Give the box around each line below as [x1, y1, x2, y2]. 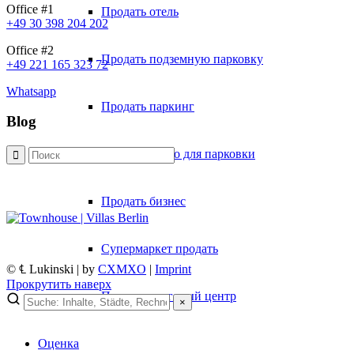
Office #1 [6, 2, 54, 16]
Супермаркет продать [101, 241, 218, 255]
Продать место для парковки [101, 146, 255, 160]
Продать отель [101, 4, 179, 18]
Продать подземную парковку [101, 51, 263, 66]
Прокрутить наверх [6, 277, 111, 292]
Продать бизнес [101, 194, 186, 208]
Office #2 [6, 43, 54, 57]
